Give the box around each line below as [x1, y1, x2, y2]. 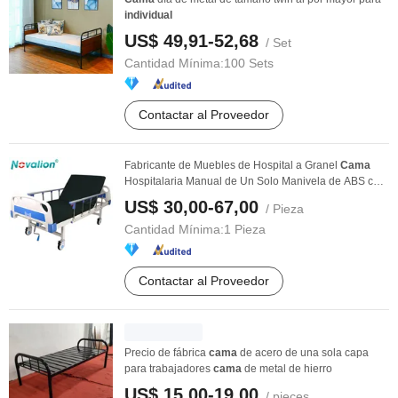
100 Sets [224, 56, 274, 70]
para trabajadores [124, 362, 213, 375]
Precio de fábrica [124, 346, 209, 359]
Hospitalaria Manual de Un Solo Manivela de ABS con [124, 175, 386, 187]
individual [124, 9, 172, 21]
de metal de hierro [242, 362, 332, 375]
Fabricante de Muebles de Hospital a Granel [124, 159, 340, 171]
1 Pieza [224, 222, 266, 236]
